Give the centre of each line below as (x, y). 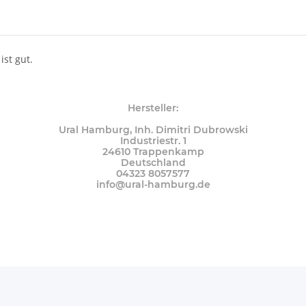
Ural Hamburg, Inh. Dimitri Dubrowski (153, 130)
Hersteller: (153, 108)
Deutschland (153, 163)
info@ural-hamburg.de (153, 185)
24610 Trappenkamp (153, 152)
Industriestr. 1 (153, 141)
